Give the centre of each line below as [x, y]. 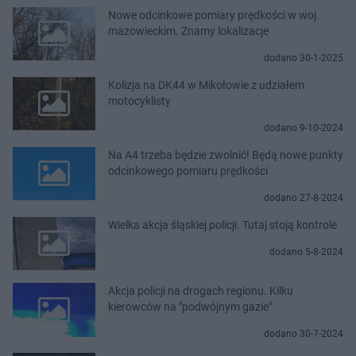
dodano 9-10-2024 [304, 128]
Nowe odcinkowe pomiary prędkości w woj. [214, 15]
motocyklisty [139, 101]
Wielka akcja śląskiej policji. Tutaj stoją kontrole [222, 224]
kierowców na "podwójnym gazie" [190, 307]
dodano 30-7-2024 [304, 334]
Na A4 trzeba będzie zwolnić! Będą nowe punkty [226, 155]
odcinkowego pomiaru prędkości [188, 170]
